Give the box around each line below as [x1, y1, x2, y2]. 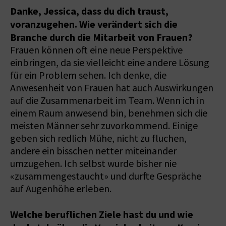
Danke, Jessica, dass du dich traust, [10, 4, 168, 18]
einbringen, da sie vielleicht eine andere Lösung [10, 56, 209, 69]
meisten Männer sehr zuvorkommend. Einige [10, 119, 198, 132]
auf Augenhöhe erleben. [10, 182, 111, 195]
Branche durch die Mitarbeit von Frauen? [10, 30, 193, 44]
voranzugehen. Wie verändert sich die [10, 17, 178, 31]
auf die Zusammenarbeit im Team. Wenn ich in [10, 94, 204, 107]
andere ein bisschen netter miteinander [10, 144, 177, 157]
